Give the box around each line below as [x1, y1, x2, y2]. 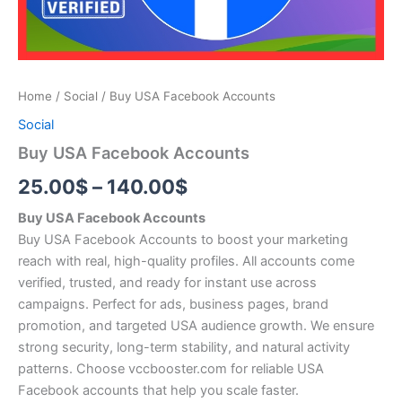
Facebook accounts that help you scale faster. [18, 381, 299, 398]
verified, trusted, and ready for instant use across [18, 274, 317, 291]
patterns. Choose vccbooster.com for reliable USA [18, 360, 324, 377]
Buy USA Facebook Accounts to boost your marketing [18, 231, 348, 248]
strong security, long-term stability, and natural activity [18, 338, 350, 355]
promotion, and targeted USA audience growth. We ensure [18, 317, 374, 334]
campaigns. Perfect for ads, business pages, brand [18, 295, 328, 312]
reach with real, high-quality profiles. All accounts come [18, 252, 354, 269]
